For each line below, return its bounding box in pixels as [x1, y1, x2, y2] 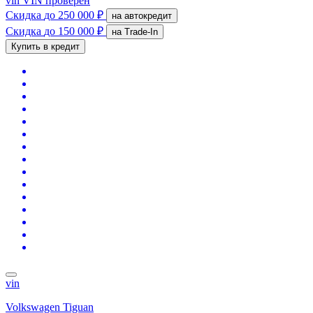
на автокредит [124, 10, 172, 21]
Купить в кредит [11, 41, 80, 52]
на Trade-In [124, 26, 158, 37]
